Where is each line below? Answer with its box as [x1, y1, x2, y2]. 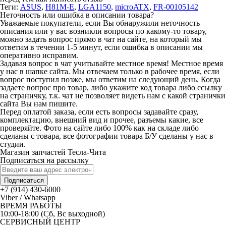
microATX [115, 3, 149, 11]
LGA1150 [78, 3, 111, 11]
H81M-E [45, 3, 74, 11]
